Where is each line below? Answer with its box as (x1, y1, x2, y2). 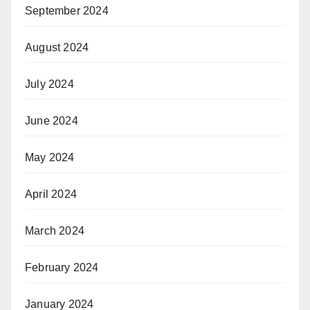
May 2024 (25, 152, 75, 164)
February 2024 (25, 262, 99, 274)
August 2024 (25, 42, 89, 54)
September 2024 (25, 5, 109, 17)
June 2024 (25, 115, 78, 127)
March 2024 (25, 225, 84, 237)
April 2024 (25, 188, 77, 201)
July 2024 (25, 78, 74, 91)
